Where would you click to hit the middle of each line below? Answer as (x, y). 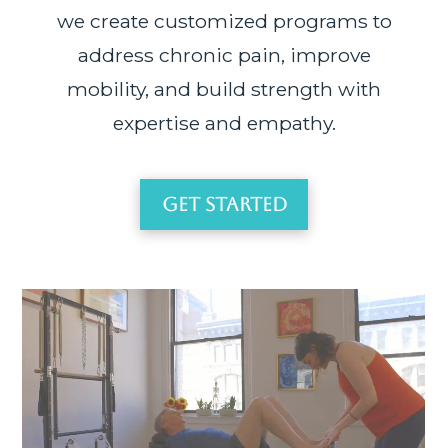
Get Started (224, 203)
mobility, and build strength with (224, 89)
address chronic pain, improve (224, 55)
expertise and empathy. (224, 123)
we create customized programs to (224, 21)
